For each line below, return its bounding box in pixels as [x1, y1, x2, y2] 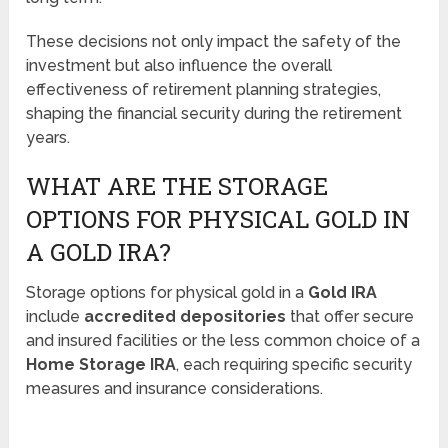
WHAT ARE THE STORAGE [26, 169, 329, 202]
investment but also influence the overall [26, 55, 333, 75]
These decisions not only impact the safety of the [26, 31, 402, 51]
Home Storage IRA [26, 354, 177, 374]
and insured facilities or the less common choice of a [26, 330, 421, 350]
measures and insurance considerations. [26, 378, 324, 398]
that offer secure [286, 306, 415, 326]
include [26, 306, 85, 326]
